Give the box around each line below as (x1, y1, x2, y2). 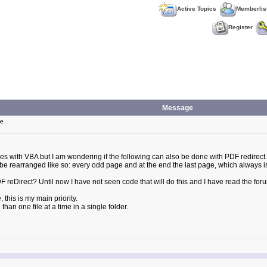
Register (228, 24, 253, 31)
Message (162, 104, 193, 112)
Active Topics (177, 5, 216, 13)
